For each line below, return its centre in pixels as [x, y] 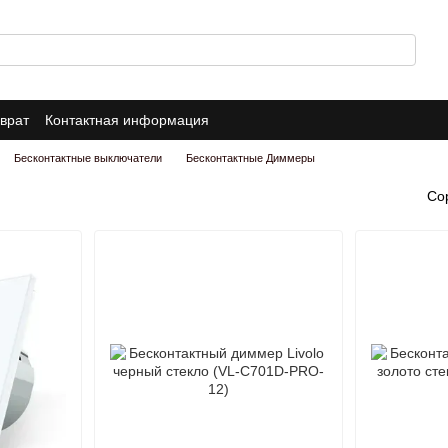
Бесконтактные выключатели [88, 158]
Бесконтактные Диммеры [250, 158]
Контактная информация [127, 119]
